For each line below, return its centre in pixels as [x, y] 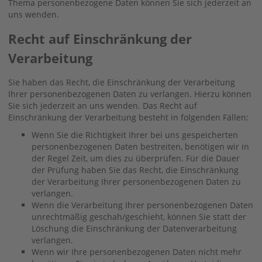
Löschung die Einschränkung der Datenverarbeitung [134, 228]
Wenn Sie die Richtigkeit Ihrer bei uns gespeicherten [135, 135]
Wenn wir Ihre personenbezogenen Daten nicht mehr [137, 251]
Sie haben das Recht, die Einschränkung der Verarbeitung [122, 82]
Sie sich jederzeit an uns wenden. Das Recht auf [103, 105]
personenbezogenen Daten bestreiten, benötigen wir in [140, 146]
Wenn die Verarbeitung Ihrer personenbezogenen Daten [142, 205]
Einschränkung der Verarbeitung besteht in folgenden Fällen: [128, 117]
